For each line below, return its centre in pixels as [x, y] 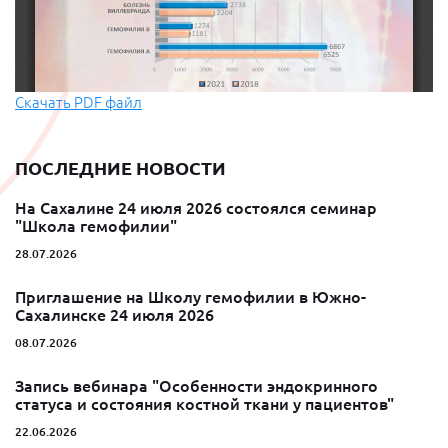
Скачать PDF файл [78, 102]
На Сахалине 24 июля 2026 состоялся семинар [196, 208]
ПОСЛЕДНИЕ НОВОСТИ [120, 168]
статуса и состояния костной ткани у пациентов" [204, 404]
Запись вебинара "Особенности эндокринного [196, 386]
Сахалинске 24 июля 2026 [114, 315]
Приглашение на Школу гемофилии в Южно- [190, 297]
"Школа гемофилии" [96, 226]
